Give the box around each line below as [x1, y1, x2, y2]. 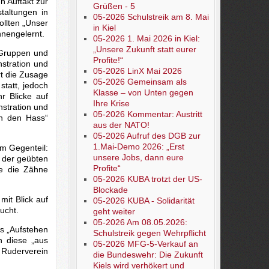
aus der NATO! [92, 120, 150, 130]
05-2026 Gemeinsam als [92, 77, 187, 86]
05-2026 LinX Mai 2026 [92, 66, 182, 76]
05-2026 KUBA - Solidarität [92, 196, 195, 205]
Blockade [92, 185, 128, 195]
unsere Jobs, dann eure [92, 153, 184, 162]
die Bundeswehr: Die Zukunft [92, 250, 203, 259]
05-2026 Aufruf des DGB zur [92, 131, 201, 141]
